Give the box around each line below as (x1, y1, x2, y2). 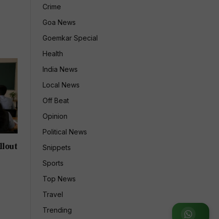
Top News (43, 175, 76, 183)
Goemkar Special (43, 34, 98, 42)
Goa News (43, 18, 76, 26)
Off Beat (43, 96, 69, 105)
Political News (43, 128, 87, 136)
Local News (43, 81, 80, 89)
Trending (43, 206, 72, 214)
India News (43, 65, 78, 73)
